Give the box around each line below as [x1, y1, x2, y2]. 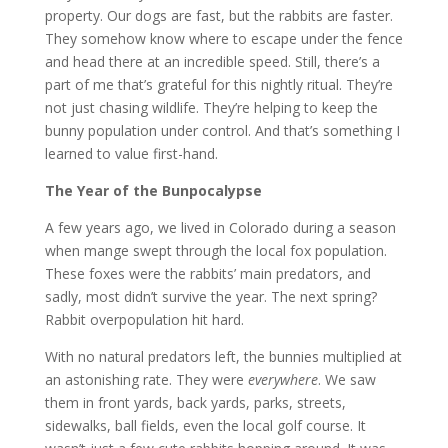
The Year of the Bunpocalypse [44, 180, 262, 200]
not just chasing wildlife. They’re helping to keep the [44, 97, 378, 117]
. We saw [317, 369, 376, 389]
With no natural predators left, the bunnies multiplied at [44, 346, 402, 366]
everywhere [247, 369, 318, 389]
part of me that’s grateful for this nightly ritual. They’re [44, 74, 393, 94]
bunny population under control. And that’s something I [44, 120, 400, 140]
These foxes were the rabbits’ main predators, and [44, 263, 371, 283]
